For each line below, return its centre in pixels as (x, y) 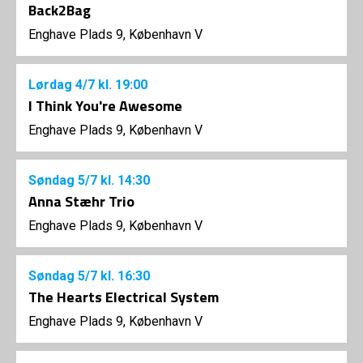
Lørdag (52, 85)
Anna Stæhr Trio (81, 202)
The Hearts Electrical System (124, 297)
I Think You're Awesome (105, 106)
